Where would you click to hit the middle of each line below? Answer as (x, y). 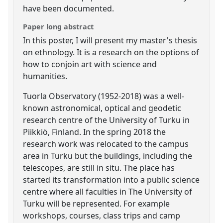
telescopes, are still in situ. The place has (99, 167)
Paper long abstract (58, 26)
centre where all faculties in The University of (108, 191)
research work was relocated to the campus (106, 144)
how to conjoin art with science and (90, 64)
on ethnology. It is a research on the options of (111, 52)
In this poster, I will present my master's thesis (110, 40)
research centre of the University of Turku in (107, 120)
